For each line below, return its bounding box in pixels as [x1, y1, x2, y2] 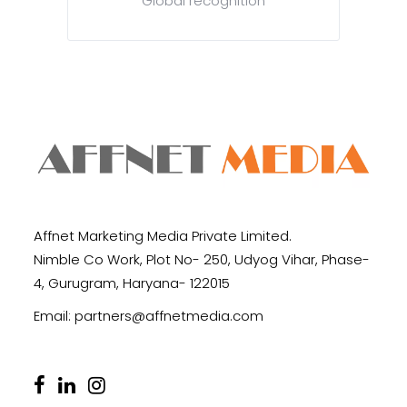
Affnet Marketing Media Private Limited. [34, 225, 292, 245]
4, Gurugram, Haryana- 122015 [34, 273, 230, 293]
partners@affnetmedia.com [74, 305, 263, 325]
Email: [34, 305, 74, 325]
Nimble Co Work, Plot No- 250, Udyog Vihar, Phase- [34, 249, 370, 269]
